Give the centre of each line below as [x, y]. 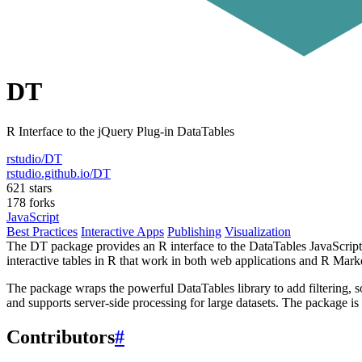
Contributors [61, 337]
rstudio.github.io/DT [59, 173]
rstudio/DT [34, 158]
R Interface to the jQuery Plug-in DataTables [120, 131]
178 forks [31, 202]
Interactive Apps [122, 231]
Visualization [258, 231]
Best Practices [42, 231]
